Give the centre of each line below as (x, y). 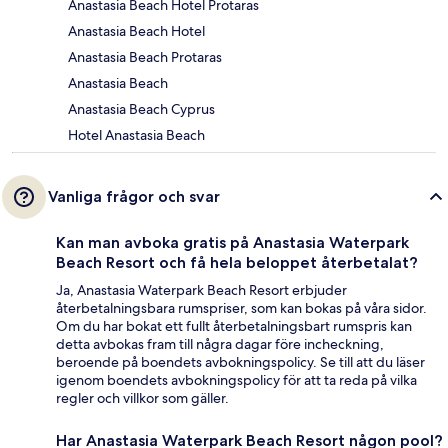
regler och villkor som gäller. (142, 398)
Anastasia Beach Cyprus (141, 109)
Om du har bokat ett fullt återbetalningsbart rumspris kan (234, 326)
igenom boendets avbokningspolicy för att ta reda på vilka (236, 380)
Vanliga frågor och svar (134, 197)
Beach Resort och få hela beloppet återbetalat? (237, 263)
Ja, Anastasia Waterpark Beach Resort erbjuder (201, 290)
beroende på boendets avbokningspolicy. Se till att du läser (240, 362)
